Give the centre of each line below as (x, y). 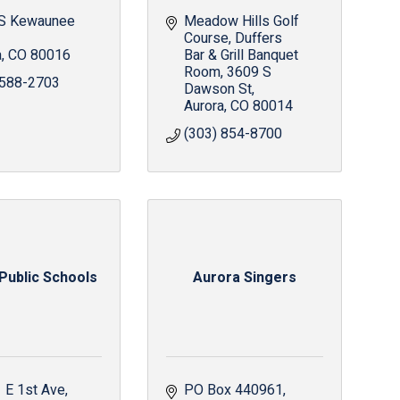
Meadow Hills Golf (241, 21)
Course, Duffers (233, 38)
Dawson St (217, 89)
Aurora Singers (244, 278)
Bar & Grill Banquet (241, 55)
